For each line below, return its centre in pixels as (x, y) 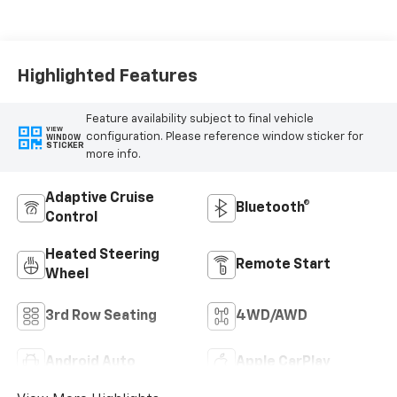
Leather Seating (113, 15)
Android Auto (90, 362)
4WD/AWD (272, 316)
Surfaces (89, 34)
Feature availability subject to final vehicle (200, 120)
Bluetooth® (273, 208)
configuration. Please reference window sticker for (225, 137)
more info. (114, 155)
